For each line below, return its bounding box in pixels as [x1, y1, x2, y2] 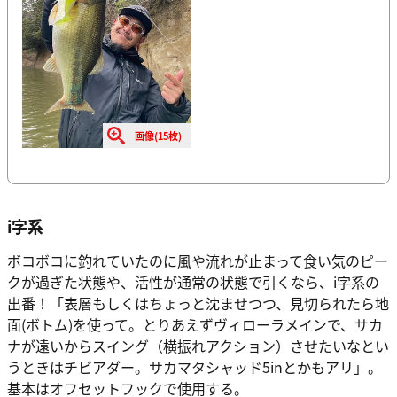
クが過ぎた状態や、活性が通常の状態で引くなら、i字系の [7, 271, 379, 293]
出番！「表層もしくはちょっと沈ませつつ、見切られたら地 [7, 292, 389, 315]
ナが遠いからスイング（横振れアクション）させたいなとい [7, 335, 389, 357]
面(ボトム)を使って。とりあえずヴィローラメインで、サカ [7, 314, 383, 336]
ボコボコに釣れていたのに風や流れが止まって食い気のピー [7, 250, 388, 272]
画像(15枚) [135, 128, 183, 143]
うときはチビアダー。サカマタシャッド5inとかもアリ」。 [7, 356, 382, 378]
